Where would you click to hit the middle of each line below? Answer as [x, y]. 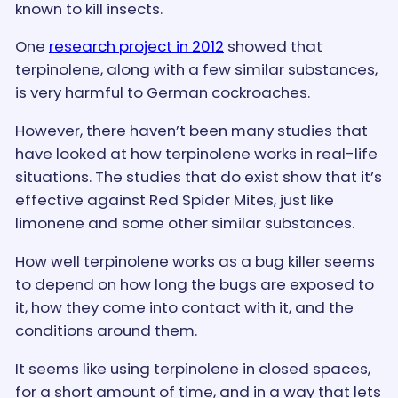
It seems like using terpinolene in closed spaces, [192, 368]
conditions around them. [106, 330]
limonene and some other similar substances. [184, 223]
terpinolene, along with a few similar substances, [196, 70]
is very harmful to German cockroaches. [162, 93]
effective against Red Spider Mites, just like [174, 200]
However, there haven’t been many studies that [191, 131]
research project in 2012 [136, 47]
